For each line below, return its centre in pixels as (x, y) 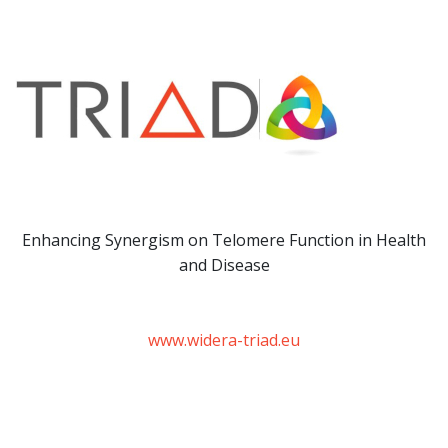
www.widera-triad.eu (224, 340)
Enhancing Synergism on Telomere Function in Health (224, 240)
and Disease (224, 265)
